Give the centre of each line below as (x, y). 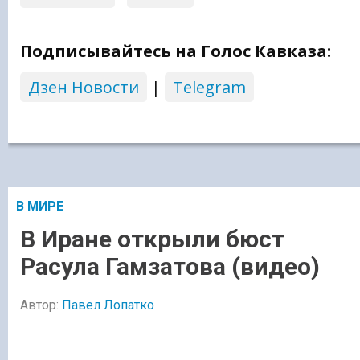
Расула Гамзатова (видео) (170, 266)
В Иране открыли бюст (152, 239)
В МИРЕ (40, 206)
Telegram (209, 87)
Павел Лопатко (108, 305)
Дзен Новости (84, 87)
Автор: (41, 305)
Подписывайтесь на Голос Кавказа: (176, 51)
